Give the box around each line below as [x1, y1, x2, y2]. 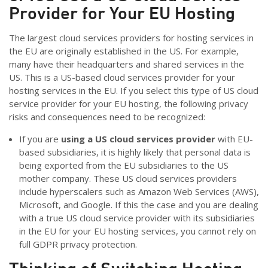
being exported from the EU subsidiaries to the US [19, 159, 229, 172]
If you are [19, 133, 61, 145]
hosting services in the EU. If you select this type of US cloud [9, 84, 258, 97]
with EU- [217, 133, 253, 145]
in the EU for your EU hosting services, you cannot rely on [19, 225, 256, 237]
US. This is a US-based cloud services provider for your [9, 71, 235, 84]
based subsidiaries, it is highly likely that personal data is [19, 146, 251, 159]
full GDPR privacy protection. [19, 238, 137, 251]
